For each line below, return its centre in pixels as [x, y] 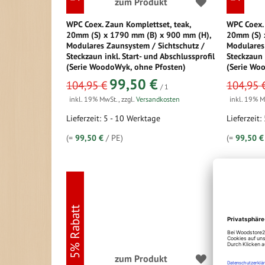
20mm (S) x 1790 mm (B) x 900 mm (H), [139, 35]
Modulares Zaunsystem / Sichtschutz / [135, 46]
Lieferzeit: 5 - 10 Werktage [113, 118]
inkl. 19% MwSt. [94, 99]
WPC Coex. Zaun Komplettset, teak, [129, 24]
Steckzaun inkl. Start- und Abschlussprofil [140, 56]
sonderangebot [88, 79]
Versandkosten [158, 99]
